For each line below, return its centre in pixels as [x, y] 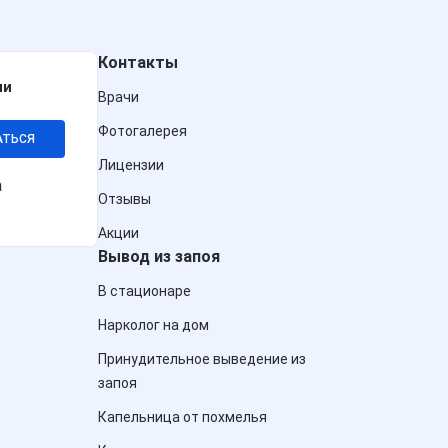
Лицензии [131, 165]
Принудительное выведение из [202, 359]
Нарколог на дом [153, 325]
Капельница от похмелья [182, 417]
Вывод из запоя [159, 256]
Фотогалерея [142, 131]
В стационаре [144, 291]
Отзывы [124, 199]
